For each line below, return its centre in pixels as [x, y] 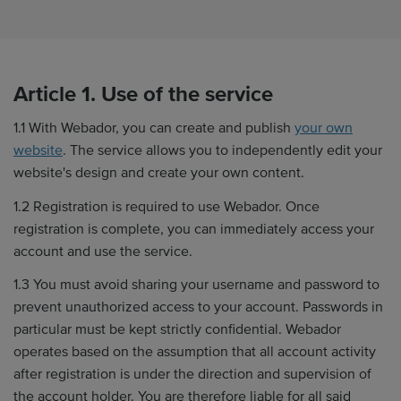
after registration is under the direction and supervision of [192, 374]
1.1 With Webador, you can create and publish [154, 128]
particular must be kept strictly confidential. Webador [177, 329]
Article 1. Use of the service [143, 94]
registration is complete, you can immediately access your [194, 229]
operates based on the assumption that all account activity [195, 352]
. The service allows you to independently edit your [222, 150]
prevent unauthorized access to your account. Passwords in [198, 307]
